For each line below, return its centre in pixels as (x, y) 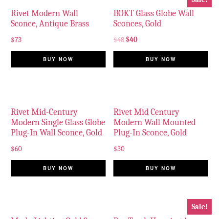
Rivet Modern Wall (45, 14)
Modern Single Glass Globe (58, 122)
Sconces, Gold (138, 24)
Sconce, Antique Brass (50, 24)
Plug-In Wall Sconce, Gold (57, 132)
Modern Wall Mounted (155, 122)
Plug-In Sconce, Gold (150, 132)
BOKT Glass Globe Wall (154, 14)
